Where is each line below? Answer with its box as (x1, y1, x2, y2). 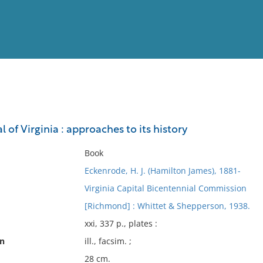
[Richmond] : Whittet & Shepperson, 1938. (84, 200, 250, 211)
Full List (225, 110, 254, 119)
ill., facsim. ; (84, 235, 131, 247)
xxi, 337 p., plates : (84, 218, 157, 229)
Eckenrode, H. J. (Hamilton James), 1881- (84, 165, 241, 176)
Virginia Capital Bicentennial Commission (84, 183, 247, 194)
